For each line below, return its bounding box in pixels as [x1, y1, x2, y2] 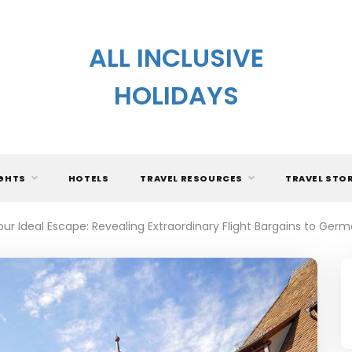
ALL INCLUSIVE [88, 40, 264, 75]
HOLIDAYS [113, 78, 239, 113]
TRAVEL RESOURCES [140, 172, 243, 185]
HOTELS [68, 172, 109, 185]
